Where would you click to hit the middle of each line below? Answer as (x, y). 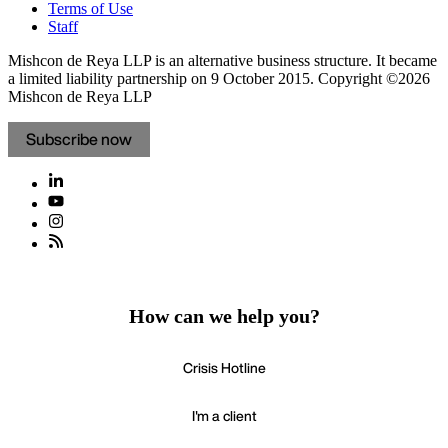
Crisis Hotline (224, 368)
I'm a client (224, 416)
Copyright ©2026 (372, 79)
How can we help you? (224, 316)
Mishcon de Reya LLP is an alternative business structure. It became (222, 61)
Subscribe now (79, 139)
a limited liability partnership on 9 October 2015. (161, 79)
